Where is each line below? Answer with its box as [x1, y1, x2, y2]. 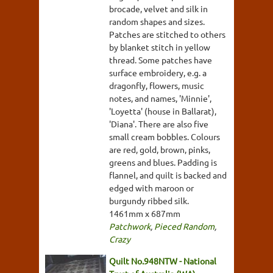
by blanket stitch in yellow [109, 41, 210, 52]
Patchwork [109, 220, 151, 232]
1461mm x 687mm [109, 207, 180, 219]
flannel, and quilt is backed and [109, 169, 227, 180]
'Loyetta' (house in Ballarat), [109, 105, 216, 116]
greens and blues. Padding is [109, 156, 217, 168]
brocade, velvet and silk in [109, 2, 208, 14]
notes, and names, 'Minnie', [109, 92, 211, 104]
